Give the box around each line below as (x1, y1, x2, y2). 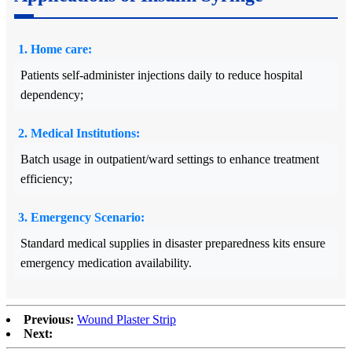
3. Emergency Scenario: (18, 210, 145, 224)
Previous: (24, 312, 74, 326)
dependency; (20, 87, 83, 101)
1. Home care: (18, 42, 92, 56)
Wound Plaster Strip (77, 312, 176, 326)
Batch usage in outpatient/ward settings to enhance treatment (20, 152, 319, 166)
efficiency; (20, 171, 72, 185)
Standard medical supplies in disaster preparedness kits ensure (20, 236, 325, 250)
